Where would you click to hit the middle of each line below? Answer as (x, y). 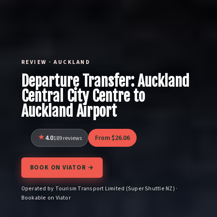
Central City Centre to (83, 96)
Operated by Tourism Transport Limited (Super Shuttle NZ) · (99, 189)
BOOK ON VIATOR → (62, 167)
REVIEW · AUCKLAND (56, 62)
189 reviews (67, 138)
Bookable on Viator (46, 198)
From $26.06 (112, 138)
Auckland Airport (69, 111)
